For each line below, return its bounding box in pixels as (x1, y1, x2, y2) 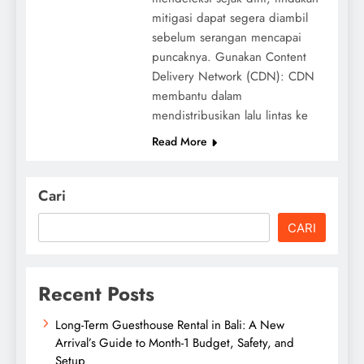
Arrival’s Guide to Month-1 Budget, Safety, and (55, 333, 294, 352)
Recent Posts (38, 279, 154, 308)
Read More (151, 132, 207, 149)
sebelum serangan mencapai (151, 28, 301, 46)
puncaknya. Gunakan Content (151, 47, 306, 66)
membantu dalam (151, 86, 242, 105)
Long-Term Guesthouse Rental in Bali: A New (55, 315, 284, 334)
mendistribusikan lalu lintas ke (151, 106, 308, 124)
